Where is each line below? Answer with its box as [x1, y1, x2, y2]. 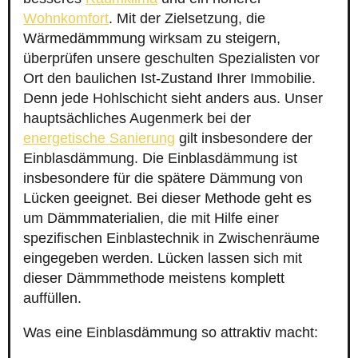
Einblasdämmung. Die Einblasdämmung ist [23, 150, 297, 167]
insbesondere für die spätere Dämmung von [23, 170, 303, 187]
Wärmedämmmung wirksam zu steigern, [23, 30, 280, 47]
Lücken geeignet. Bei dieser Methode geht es [23, 190, 312, 207]
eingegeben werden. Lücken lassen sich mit [23, 250, 302, 267]
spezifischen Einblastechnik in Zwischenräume [23, 230, 320, 247]
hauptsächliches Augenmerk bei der [23, 110, 251, 127]
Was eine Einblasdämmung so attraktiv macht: [23, 324, 318, 341]
